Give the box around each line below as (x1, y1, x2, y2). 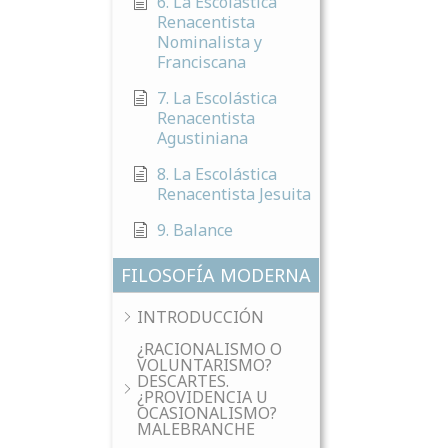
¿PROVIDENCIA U (137, 386, 268, 408)
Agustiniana (157, 127, 248, 149)
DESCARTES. (137, 370, 229, 392)
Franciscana (157, 51, 246, 73)
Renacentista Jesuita (157, 183, 311, 205)
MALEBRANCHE (137, 418, 255, 440)
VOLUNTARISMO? (137, 354, 272, 376)
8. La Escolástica (157, 163, 277, 185)
